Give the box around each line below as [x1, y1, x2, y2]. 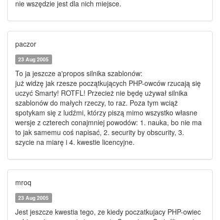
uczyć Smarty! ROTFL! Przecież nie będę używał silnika [15, 88, 188, 98]
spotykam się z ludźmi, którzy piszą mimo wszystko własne [15, 108, 197, 117]
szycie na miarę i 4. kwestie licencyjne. [15, 137, 135, 147]
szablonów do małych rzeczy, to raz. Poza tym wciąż [15, 98, 178, 108]
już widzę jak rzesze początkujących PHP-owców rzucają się [15, 78, 201, 88]
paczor [15, 39, 36, 49]
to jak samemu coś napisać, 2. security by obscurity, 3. [15, 127, 184, 137]
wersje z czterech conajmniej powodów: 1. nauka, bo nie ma [15, 117, 202, 127]
